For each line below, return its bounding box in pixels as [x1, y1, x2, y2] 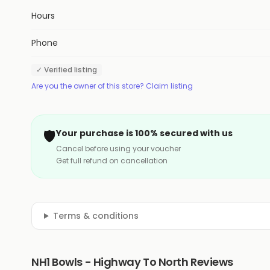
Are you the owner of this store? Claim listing [31, 81, 193, 91]
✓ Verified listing [36, 64, 97, 75]
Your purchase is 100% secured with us [56, 127, 233, 139]
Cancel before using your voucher [56, 143, 181, 154]
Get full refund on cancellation [56, 155, 168, 166]
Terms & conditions [52, 210, 139, 222]
